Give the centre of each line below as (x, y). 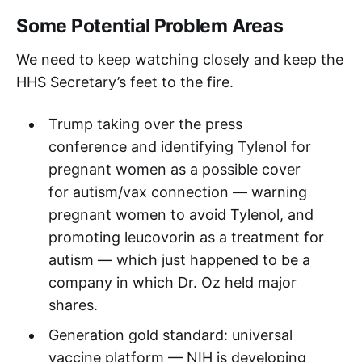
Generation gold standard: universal (170, 335)
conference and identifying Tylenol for (179, 146)
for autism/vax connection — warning (177, 192)
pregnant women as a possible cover (174, 169)
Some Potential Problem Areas (150, 25)
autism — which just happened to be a (179, 259)
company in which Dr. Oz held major (172, 282)
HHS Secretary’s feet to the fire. (125, 82)
